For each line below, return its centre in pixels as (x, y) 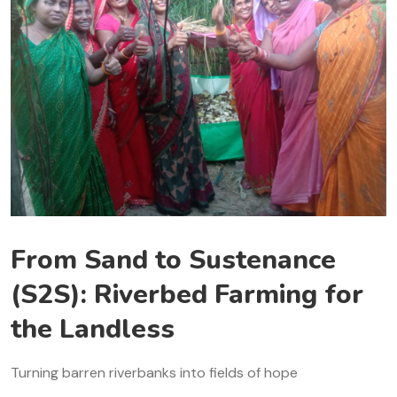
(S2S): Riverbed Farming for (187, 295)
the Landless (93, 329)
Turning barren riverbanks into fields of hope (154, 373)
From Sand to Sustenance (173, 260)
